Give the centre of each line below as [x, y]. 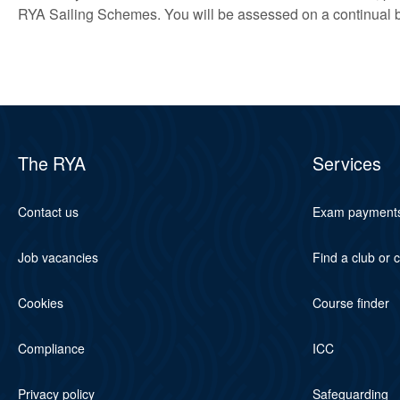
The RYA [52, 162]
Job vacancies [58, 257]
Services [346, 162]
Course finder [350, 302]
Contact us [48, 211]
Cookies [41, 302]
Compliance [51, 348]
